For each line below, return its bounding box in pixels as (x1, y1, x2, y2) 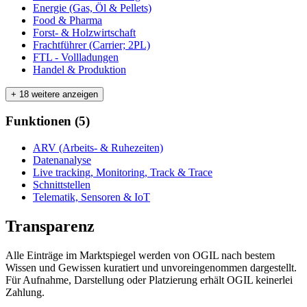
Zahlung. (5, 286, 45, 298)
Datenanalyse (33, 154, 91, 166)
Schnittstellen (33, 179, 90, 191)
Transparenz (5, 217, 95, 235)
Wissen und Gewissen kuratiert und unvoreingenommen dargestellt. (5, 261, 297, 273)
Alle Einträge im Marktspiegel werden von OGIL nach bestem (5, 249, 275, 261)
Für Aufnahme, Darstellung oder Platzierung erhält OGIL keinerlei (5, 273, 293, 286)
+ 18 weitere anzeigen (11, 88, 98, 99)
